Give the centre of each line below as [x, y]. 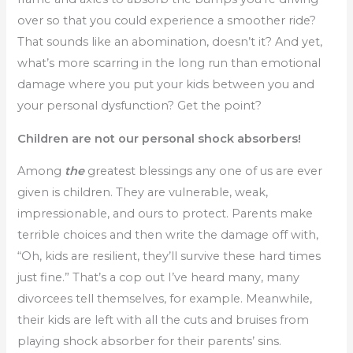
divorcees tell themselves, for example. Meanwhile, [165, 299]
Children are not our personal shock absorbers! [160, 138]
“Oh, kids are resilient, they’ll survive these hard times [169, 256]
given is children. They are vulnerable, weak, [143, 193]
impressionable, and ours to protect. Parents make [165, 214]
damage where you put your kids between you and [166, 85]
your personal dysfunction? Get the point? [140, 106]
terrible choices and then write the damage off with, [168, 235]
